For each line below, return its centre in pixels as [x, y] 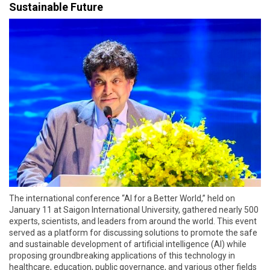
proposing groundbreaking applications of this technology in [122, 256]
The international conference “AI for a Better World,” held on [122, 199]
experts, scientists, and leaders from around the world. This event [133, 221]
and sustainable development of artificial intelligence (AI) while [128, 244]
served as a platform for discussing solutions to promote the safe [133, 233]
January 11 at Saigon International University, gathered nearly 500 [134, 210]
